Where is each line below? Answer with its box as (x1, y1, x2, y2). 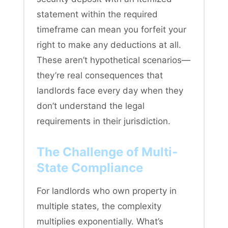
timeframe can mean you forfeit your (37, 24, 186, 35)
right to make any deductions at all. (37, 39, 181, 50)
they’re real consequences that (37, 70, 163, 80)
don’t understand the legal (37, 100, 145, 111)
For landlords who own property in (37, 185, 177, 196)
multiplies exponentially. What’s (37, 216, 163, 226)
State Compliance (37, 160, 143, 175)
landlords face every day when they (37, 85, 183, 96)
